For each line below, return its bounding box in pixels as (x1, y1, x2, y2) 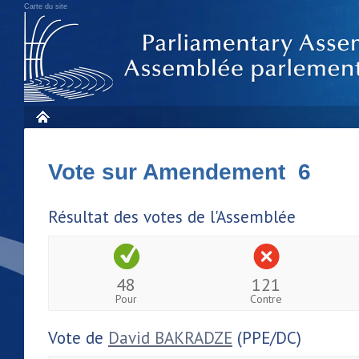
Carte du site (24, 2, 67, 10)
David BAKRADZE (108, 326, 232, 349)
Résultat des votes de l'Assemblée (48, 206, 296, 228)
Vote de (48, 326, 108, 349)
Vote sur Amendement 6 (48, 159, 311, 184)
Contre (250, 291, 283, 306)
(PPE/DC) (232, 326, 301, 349)
